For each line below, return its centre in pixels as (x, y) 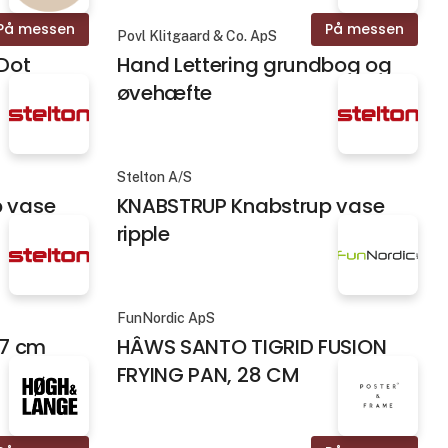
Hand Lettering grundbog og (254, 64)
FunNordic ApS (165, 318)
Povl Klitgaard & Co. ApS (196, 35)
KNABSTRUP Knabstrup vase (250, 206)
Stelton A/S (154, 176)
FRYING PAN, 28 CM (208, 375)
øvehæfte (164, 92)
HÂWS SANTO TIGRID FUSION (251, 347)
